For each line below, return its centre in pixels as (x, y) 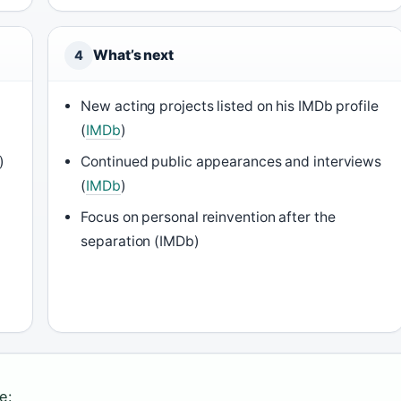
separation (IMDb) (140, 241)
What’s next (133, 55)
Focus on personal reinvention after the (208, 217)
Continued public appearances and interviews (231, 162)
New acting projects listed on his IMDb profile (230, 106)
